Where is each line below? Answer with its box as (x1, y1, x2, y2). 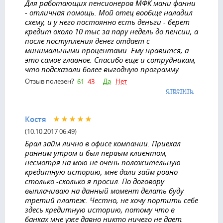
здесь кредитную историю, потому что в (25, 204, 175, 215)
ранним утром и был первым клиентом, (25, 147, 167, 158)
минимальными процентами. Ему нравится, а (25, 45, 189, 55)
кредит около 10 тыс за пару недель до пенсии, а (25, 26, 198, 36)
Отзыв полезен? (25, 77, 74, 86)
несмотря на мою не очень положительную (25, 157, 181, 167)
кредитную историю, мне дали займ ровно (25, 166, 178, 177)
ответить (166, 86, 194, 95)
